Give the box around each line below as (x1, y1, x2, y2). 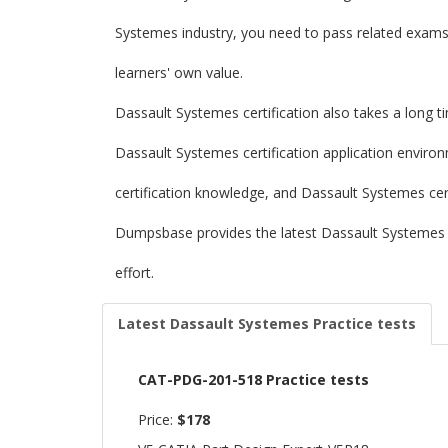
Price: (138, 410, 177, 429)
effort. (115, 263, 154, 282)
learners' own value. (115, 63, 247, 82)
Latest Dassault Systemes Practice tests (118, 314, 416, 333)
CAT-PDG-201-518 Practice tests (138, 370, 369, 389)
